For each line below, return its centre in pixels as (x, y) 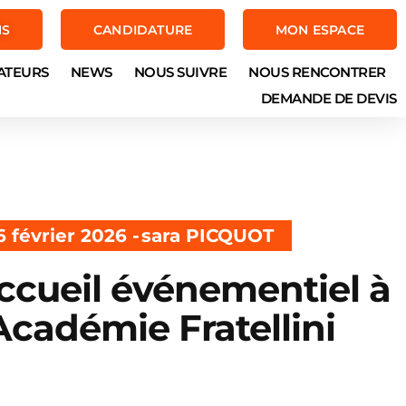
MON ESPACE (320, 29)
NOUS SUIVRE (180, 72)
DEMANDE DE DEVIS (329, 98)
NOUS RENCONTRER (317, 72)
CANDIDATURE (143, 29)
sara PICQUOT (207, 235)
